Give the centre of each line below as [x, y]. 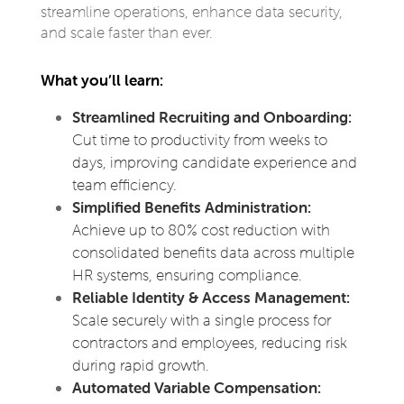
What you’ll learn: [101, 80]
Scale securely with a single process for [201, 320]
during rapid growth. [140, 365]
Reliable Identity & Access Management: [211, 298]
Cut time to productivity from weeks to [199, 140]
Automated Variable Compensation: [196, 388]
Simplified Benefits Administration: [191, 207]
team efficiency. [124, 185]
